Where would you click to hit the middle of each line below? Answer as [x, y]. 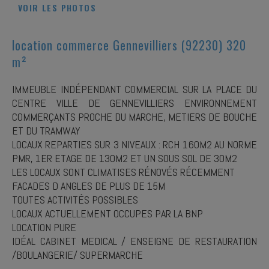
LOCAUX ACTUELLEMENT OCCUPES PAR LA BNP [107, 213]
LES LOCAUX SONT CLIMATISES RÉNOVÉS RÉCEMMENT [123, 172]
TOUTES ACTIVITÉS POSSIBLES [75, 200]
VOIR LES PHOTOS [57, 8]
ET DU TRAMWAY [46, 131]
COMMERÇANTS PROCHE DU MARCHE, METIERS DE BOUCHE [134, 117]
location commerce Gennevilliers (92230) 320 [129, 45]
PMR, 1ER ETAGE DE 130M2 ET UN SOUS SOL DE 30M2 [125, 158]
